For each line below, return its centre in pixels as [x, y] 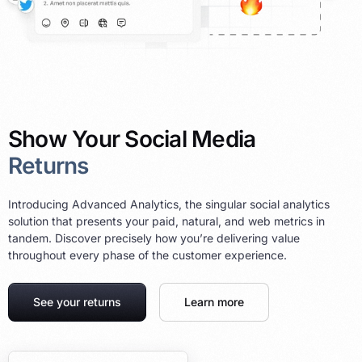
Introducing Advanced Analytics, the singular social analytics [169, 204]
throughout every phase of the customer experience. [147, 255]
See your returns [77, 301]
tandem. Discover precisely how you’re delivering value [154, 238]
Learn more [214, 301]
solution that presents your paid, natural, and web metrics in [166, 221]
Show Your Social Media [132, 139]
